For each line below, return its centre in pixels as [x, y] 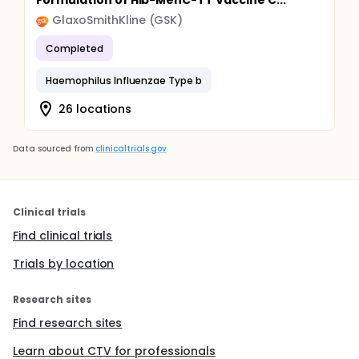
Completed [75, 48]
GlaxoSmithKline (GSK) [118, 20]
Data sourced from [53, 149]
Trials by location [64, 264]
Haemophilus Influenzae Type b [124, 80]
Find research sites [68, 323]
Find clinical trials [63, 236]
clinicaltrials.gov [131, 149]
